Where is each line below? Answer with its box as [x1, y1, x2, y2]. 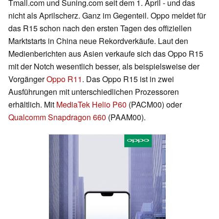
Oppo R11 [46, 73, 82, 85]
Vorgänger [8, 73, 46, 85]
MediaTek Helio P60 [56, 99, 127, 110]
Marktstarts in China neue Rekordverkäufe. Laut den [8, 35, 188, 47]
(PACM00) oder [127, 99, 182, 110]
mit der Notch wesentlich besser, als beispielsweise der [8, 61, 199, 72]
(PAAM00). [106, 111, 146, 123]
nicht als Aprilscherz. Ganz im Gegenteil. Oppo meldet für [8, 10, 206, 22]
